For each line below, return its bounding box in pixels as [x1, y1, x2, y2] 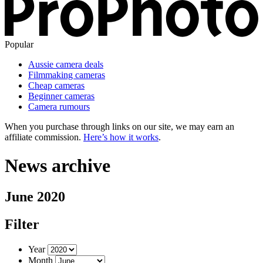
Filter [5, 217, 39, 232]
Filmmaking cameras [28, 69, 105, 80]
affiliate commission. [5, 131, 83, 142]
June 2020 [5, 189, 65, 205]
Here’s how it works [83, 131, 159, 142]
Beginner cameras [28, 90, 95, 101]
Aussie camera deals [28, 59, 103, 69]
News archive [5, 155, 110, 177]
